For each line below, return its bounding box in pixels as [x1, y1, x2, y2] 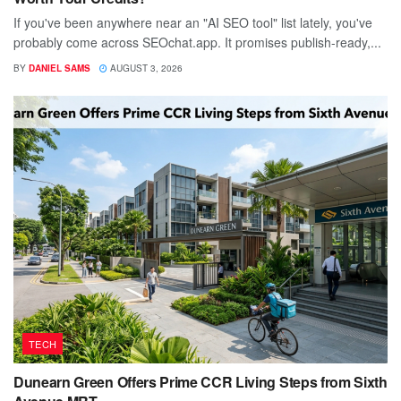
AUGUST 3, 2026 [107, 62, 183, 75]
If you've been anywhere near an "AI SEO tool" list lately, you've [13, 13, 372, 32]
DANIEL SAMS [29, 62, 90, 75]
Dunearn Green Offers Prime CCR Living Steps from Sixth [13, 371, 388, 393]
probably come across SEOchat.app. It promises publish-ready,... [13, 33, 381, 52]
